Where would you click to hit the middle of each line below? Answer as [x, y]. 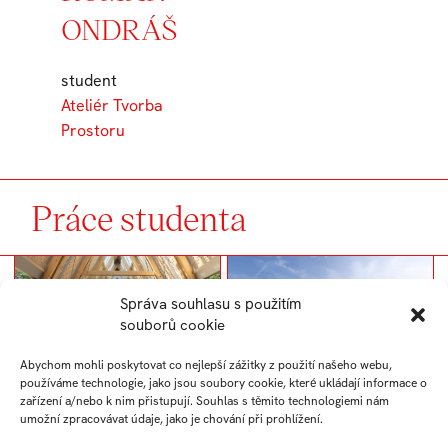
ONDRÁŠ [119, 28]
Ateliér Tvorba [111, 105]
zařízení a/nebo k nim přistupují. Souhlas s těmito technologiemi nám [204, 401]
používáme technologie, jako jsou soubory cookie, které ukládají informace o [223, 383]
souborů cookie [172, 325]
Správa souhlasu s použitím [210, 304]
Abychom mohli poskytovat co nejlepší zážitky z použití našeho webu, [206, 365]
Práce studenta [139, 216]
